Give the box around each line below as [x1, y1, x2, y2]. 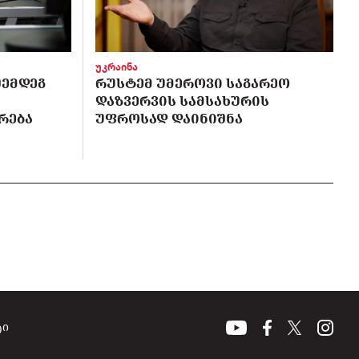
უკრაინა [95, 60, 138, 73]
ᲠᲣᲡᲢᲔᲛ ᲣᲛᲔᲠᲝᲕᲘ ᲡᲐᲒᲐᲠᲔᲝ [95, 74, 290, 92]
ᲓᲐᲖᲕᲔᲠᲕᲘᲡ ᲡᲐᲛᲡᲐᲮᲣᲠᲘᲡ [95, 91, 269, 110]
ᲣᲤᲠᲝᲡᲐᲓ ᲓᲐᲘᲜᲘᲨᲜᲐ [95, 109, 243, 127]
